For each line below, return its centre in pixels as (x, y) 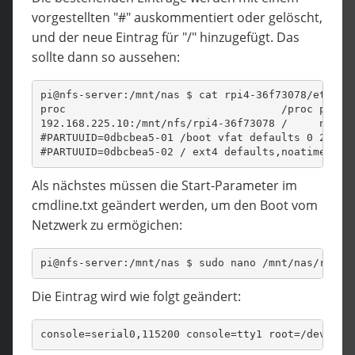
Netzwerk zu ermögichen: (107, 225)
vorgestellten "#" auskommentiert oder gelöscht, (177, 17)
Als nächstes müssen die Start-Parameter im (164, 185)
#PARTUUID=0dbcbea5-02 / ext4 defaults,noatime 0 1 (195, 152)
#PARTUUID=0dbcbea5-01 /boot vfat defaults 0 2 (183, 138)
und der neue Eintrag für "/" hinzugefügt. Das (166, 37)
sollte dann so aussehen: (106, 57)
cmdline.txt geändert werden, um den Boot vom (175, 205)
